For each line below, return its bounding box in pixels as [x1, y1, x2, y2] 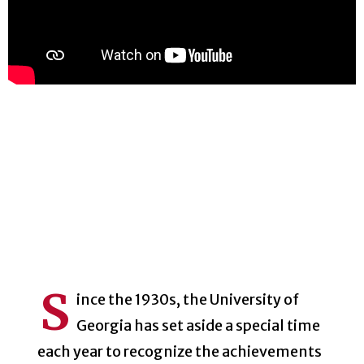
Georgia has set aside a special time [76, 316, 321, 335]
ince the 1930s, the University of [76, 290, 300, 309]
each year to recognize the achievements [37, 342, 323, 361]
